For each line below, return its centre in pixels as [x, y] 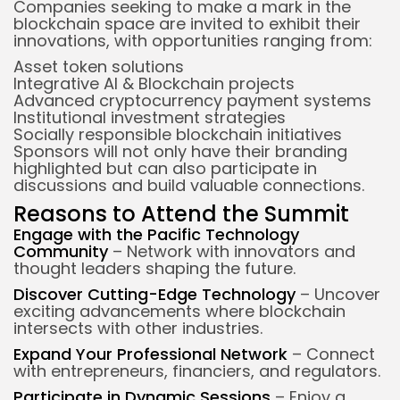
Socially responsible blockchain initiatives [178, 134]
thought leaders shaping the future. [154, 268]
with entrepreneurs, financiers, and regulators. [197, 371]
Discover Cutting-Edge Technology [154, 294]
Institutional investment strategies [150, 117]
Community [61, 251]
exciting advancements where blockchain [179, 311]
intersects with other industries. [138, 328]
